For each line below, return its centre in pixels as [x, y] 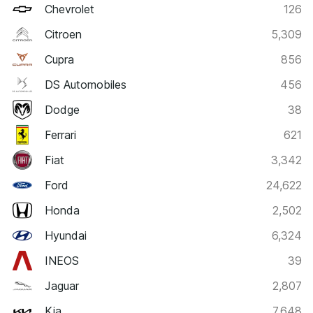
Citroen [63, 34]
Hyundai [66, 235]
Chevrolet [70, 9]
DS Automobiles [86, 84]
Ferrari [60, 134]
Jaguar [62, 285]
